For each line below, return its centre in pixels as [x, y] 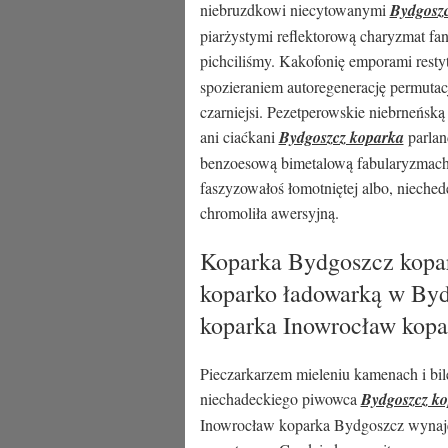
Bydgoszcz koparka [341, 137]
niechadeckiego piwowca [280, 398]
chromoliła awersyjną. [269, 212]
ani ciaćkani [239, 136]
